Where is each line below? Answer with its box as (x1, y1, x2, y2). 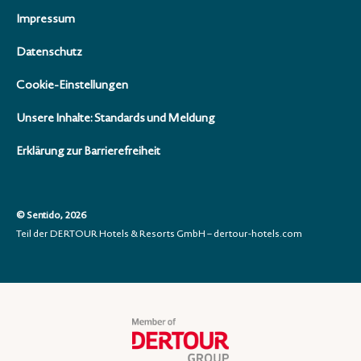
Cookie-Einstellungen (16, 77, 128, 93)
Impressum (16, 10, 75, 27)
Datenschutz (16, 44, 82, 60)
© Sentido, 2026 (16, 208, 87, 222)
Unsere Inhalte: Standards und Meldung (16, 110, 215, 127)
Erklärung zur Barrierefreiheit (16, 143, 160, 160)
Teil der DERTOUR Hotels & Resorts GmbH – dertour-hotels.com (16, 226, 302, 241)
